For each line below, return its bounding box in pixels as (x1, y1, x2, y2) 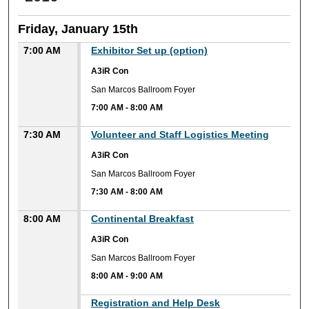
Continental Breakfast (91, 213, 195, 225)
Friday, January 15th (18, 22, 139, 37)
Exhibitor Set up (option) (91, 45, 208, 57)
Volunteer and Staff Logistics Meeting (91, 129, 270, 141)
